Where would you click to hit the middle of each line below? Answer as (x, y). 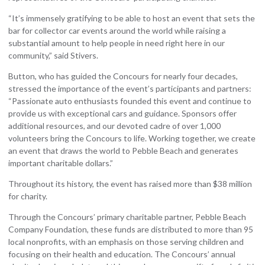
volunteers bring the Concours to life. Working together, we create (132, 138)
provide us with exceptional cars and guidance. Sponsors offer (122, 114)
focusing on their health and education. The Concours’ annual (122, 254)
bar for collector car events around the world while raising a (117, 31)
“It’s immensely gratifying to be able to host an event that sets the (132, 18)
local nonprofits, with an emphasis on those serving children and (126, 242)
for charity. (28, 196)
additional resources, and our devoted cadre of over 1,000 (114, 126)
